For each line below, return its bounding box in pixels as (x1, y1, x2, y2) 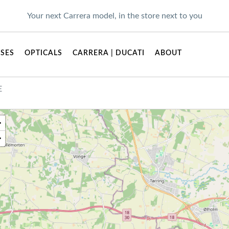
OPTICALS (25, 50, 62, 57)
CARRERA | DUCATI (73, 50, 145, 57)
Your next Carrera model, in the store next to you (27, 12, 202, 20)
